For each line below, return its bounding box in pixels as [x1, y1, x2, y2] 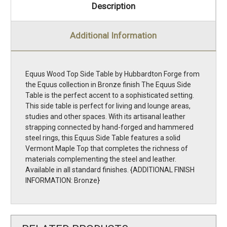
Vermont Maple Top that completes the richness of [25, 144, 188, 153]
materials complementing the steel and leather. [25, 155, 176, 164]
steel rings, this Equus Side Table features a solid [25, 134, 180, 142]
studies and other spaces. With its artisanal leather [25, 112, 185, 121]
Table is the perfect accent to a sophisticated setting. [25, 91, 194, 100]
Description [91, 1, 135, 12]
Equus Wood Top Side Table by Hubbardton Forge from [25, 70, 200, 79]
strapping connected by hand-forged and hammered [25, 123, 194, 132]
